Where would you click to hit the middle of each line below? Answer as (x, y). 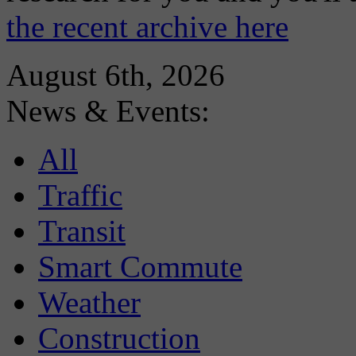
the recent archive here (147, 27)
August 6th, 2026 (116, 75)
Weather (89, 303)
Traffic (80, 195)
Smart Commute (140, 267)
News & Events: (108, 111)
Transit (82, 231)
